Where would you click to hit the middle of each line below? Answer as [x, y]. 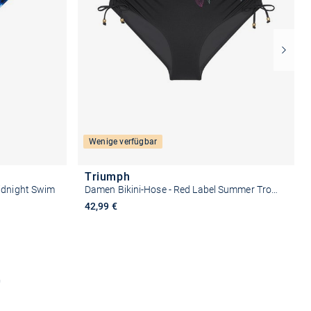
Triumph [108, 177]
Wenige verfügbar [123, 142]
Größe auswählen [186, 280]
